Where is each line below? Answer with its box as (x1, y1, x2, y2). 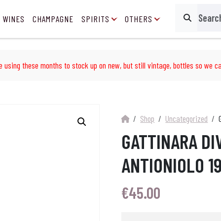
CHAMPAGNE (33, 13, 74, 24)
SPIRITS (81, 13, 110, 24)
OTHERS (125, 13, 152, 24)
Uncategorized (165, 113, 208, 124)
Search (181, 18, 200, 28)
